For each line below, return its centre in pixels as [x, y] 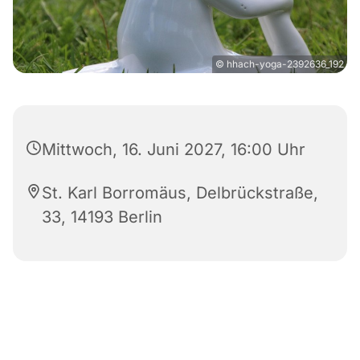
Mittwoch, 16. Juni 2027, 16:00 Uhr [174, 150]
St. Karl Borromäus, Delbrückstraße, [180, 193]
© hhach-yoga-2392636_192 [280, 64]
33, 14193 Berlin [102, 217]
